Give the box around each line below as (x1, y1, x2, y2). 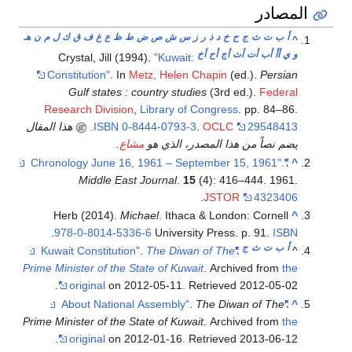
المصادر (255, 2, 309, 24)
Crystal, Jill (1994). (58, 51, 155, 64)
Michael (120, 209, 159, 222)
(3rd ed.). (207, 86, 260, 99)
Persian (260, 68, 299, 82)
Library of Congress (140, 103, 239, 116)
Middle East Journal (79, 173, 178, 186)
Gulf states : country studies (68, 86, 207, 99)
